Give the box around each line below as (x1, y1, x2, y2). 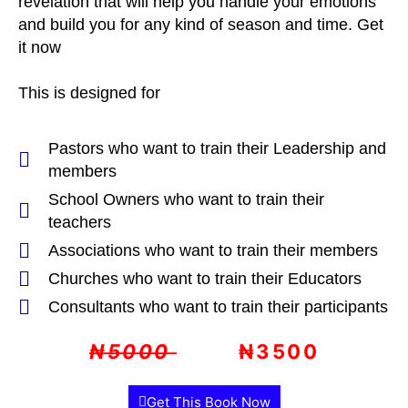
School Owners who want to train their (47, 190, 324, 209)
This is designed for (18, 84, 160, 102)
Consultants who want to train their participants (47, 298, 388, 316)
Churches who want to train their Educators (47, 270, 362, 288)
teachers (47, 213, 111, 231)
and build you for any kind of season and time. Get (18, 15, 383, 34)
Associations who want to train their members (47, 241, 378, 260)
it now (18, 38, 61, 56)
